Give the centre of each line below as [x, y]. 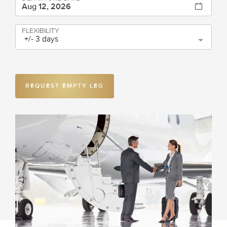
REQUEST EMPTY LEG [65, 86]
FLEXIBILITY [41, 31]
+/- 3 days [41, 39]
